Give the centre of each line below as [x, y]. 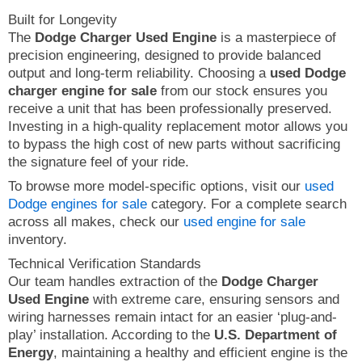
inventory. [38, 239]
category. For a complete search [247, 204]
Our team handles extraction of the [115, 281]
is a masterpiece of [276, 37]
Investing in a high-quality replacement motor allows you [178, 126]
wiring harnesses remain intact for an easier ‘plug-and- [173, 317]
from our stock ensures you [242, 90]
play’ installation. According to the [111, 335]
